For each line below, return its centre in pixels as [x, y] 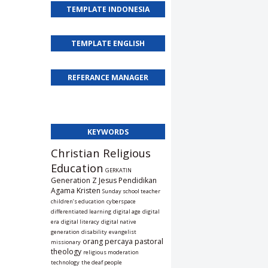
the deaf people [102, 263]
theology [66, 252]
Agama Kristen [76, 191]
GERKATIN [118, 170]
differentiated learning [81, 212]
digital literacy [80, 222]
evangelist [123, 232]
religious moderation [111, 252]
